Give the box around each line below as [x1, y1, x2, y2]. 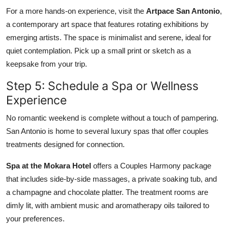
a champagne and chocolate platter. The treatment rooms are [6, 187, 208, 196]
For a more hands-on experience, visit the [6, 6, 146, 15]
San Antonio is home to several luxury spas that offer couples [6, 126, 209, 135]
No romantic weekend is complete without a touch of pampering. [6, 113, 218, 122]
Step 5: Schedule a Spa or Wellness [6, 78, 198, 93]
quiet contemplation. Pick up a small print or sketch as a [6, 46, 191, 55]
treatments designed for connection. [6, 139, 125, 149]
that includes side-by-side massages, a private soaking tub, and [6, 174, 217, 183]
